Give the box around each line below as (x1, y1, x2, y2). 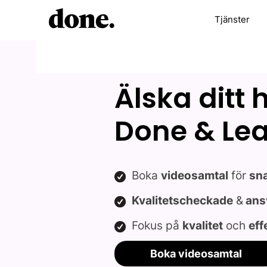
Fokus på (132, 219, 183, 232)
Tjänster (214, 14, 250, 25)
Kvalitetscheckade (132, 194, 234, 207)
